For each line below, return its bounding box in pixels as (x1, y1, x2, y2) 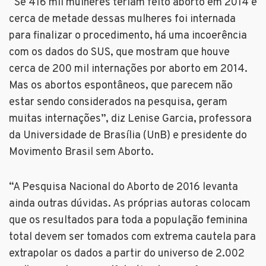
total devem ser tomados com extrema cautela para (9, 230, 256, 245)
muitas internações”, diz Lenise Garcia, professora (9, 112, 252, 126)
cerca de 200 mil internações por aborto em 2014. (9, 62, 248, 77)
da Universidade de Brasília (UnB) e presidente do (9, 129, 247, 143)
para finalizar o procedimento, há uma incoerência (9, 29, 247, 43)
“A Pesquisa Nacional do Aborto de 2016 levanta (9, 180, 238, 195)
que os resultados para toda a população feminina (9, 214, 248, 228)
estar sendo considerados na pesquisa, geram (9, 96, 227, 110)
